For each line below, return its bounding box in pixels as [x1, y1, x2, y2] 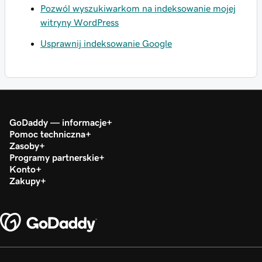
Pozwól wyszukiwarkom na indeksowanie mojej [40, 4, 236, 13]
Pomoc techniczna [9, 129, 85, 139]
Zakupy [9, 176, 40, 185]
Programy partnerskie [9, 153, 99, 162]
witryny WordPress [40, 18, 119, 27]
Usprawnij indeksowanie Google [40, 39, 172, 48]
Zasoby [9, 141, 39, 150]
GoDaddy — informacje [9, 118, 106, 127]
